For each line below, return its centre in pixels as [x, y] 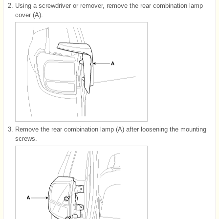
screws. [26, 138]
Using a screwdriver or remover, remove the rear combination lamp [109, 5]
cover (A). [29, 15]
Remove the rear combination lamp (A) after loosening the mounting [111, 129]
